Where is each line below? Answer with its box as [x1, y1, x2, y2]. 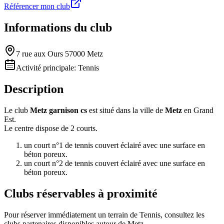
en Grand [182, 106, 213, 115]
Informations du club [4, 21, 112, 34]
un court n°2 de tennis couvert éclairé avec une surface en [24, 159, 205, 168]
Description [4, 82, 63, 96]
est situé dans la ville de [87, 106, 165, 115]
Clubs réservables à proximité [4, 186, 157, 200]
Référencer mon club [4, 2, 70, 11]
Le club [4, 106, 30, 115]
